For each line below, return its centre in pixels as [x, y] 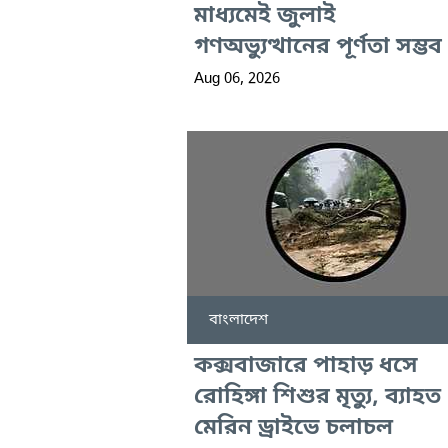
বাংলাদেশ [238, 320]
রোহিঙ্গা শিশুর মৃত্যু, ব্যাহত [317, 398]
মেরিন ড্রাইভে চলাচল [293, 429]
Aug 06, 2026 [237, 78]
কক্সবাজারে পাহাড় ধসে [306, 367]
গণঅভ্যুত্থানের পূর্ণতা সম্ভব [318, 47]
